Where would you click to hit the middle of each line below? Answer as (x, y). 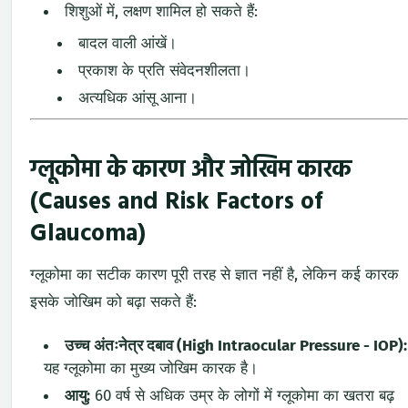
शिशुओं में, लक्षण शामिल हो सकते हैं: (161, 12)
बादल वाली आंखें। (127, 44)
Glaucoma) (88, 235)
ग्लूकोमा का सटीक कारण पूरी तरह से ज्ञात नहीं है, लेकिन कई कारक (214, 275)
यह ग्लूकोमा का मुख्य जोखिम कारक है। (151, 368)
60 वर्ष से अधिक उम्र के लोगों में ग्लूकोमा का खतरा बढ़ (242, 395)
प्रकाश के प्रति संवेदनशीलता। (164, 71)
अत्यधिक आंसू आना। (138, 98)
